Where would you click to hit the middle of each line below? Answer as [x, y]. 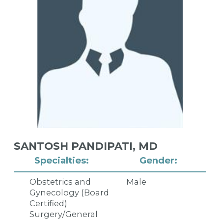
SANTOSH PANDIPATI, [76, 146]
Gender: [158, 161]
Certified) [49, 204]
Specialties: [62, 161]
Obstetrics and [60, 182]
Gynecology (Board [69, 193]
